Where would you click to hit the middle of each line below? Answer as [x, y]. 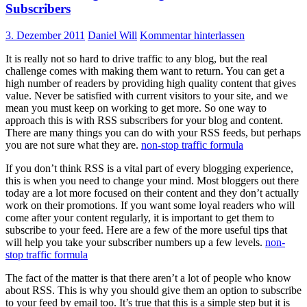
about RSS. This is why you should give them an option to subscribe [153, 291]
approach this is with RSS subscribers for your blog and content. [144, 121]
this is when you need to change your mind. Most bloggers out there [152, 181]
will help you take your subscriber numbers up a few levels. [135, 243]
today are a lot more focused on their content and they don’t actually [152, 193]
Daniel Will [112, 36]
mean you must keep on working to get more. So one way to [136, 108]
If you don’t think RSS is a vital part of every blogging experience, [149, 169]
